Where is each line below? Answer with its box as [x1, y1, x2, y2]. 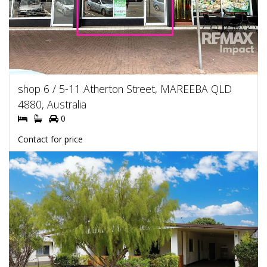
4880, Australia [18, 97, 86, 111]
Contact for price [18, 133, 83, 145]
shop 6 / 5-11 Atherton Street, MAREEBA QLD [18, 81, 232, 96]
